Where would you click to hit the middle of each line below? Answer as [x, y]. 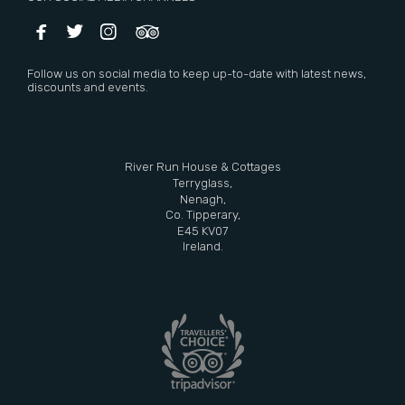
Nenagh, [202, 199]
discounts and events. [88, 88]
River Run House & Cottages [202, 167]
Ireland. [202, 247]
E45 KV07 [202, 231]
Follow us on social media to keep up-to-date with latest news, [197, 74]
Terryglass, [202, 183]
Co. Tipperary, [202, 215]
